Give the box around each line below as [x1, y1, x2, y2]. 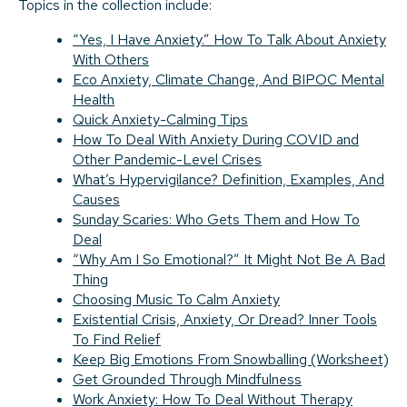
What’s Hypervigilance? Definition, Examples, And [73, 170, 384, 190]
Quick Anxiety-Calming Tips [73, 110, 248, 130]
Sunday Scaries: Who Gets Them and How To [73, 210, 360, 230]
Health [73, 90, 114, 110]
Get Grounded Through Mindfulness [73, 370, 302, 390]
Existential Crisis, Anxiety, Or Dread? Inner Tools [73, 310, 377, 330]
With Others [73, 50, 149, 70]
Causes [73, 190, 120, 210]
